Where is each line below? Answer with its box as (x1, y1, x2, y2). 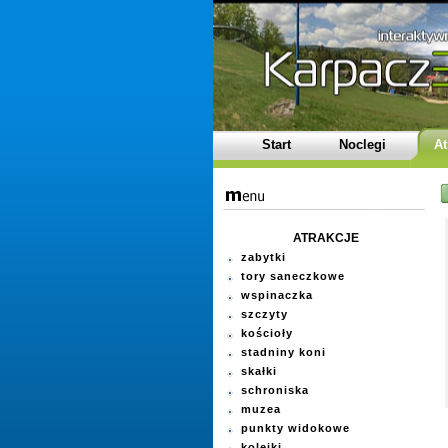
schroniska (240, 384, 309, 396)
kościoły (240, 327, 293, 339)
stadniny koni (240, 346, 326, 358)
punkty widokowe (240, 422, 350, 434)
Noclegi (338, 137, 386, 152)
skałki (240, 365, 277, 377)
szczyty (240, 308, 288, 320)
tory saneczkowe (240, 270, 345, 282)
